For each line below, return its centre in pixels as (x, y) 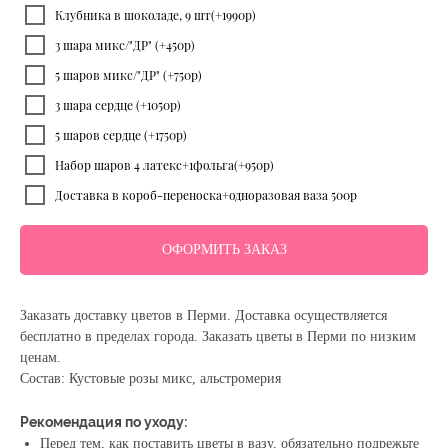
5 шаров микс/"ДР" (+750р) (128, 75)
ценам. (40, 357)
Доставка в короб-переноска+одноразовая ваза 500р (206, 195)
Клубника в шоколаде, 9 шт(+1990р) (155, 15)
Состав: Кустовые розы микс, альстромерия (150, 378)
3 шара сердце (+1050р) (118, 105)
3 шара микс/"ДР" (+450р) (125, 45)
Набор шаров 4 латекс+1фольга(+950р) (164, 165)
